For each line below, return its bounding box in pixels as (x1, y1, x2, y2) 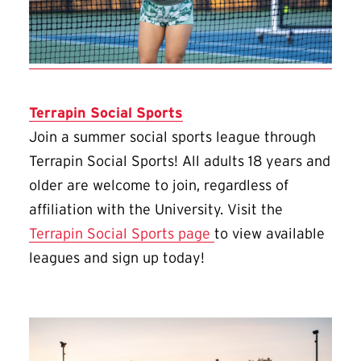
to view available (214, 226, 325, 243)
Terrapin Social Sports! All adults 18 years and (29, 153, 330, 170)
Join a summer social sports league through (29, 129, 316, 146)
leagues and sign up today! (29, 250, 209, 267)
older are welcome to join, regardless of (29, 177, 288, 194)
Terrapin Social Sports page (29, 226, 214, 243)
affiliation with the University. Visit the (29, 201, 283, 218)
